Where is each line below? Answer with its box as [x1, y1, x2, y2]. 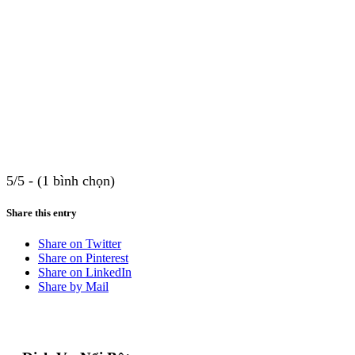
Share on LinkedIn [38, 265, 132, 280]
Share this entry [6, 207, 77, 219]
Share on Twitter [38, 237, 121, 251]
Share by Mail [38, 280, 109, 294]
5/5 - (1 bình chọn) [6, 173, 115, 189]
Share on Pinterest [38, 251, 128, 265]
